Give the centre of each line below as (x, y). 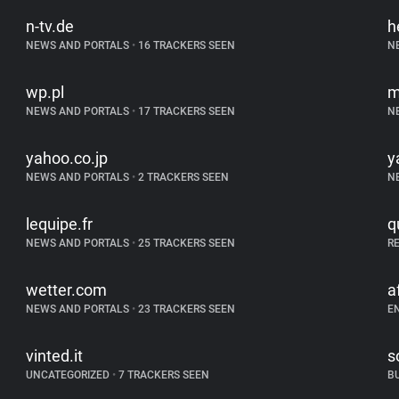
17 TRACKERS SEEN (186, 111)
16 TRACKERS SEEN (186, 45)
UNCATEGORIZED (69, 375)
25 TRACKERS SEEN (186, 243)
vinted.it (55, 356)
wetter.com (67, 290)
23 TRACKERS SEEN (186, 309)
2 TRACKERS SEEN (183, 177)
